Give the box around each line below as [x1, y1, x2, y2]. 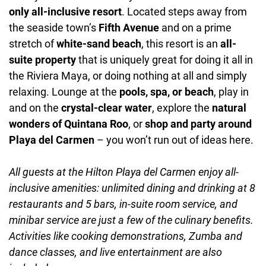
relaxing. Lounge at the [9, 85, 119, 98]
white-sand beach [56, 37, 141, 50]
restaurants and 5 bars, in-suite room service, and [9, 197, 237, 210]
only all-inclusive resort [9, 5, 122, 18]
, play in [214, 85, 249, 98]
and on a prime [159, 21, 232, 34]
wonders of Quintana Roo [9, 117, 128, 130]
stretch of [9, 37, 56, 50]
